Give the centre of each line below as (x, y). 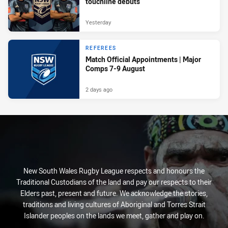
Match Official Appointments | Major (143, 60)
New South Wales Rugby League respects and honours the (114, 171)
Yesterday (98, 22)
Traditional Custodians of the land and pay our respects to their (114, 182)
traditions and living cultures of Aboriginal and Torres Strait (114, 205)
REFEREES (101, 48)
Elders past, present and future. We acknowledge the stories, (114, 193)
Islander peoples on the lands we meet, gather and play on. (114, 216)
